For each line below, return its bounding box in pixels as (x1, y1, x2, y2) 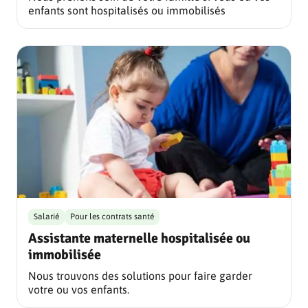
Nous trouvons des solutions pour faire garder (28, 269, 252, 283)
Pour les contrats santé (70, 212, 154, 222)
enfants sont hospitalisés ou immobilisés (28, 3, 225, 16)
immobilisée (28, 246, 101, 264)
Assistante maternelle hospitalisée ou (28, 230, 250, 247)
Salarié (34, 212, 59, 222)
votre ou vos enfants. (28, 283, 129, 296)
